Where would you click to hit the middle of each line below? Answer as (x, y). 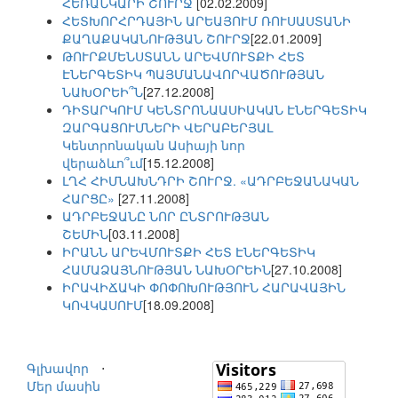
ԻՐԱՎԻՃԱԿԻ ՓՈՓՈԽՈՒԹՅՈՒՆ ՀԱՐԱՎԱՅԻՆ (204, 287)
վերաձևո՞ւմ (103, 163)
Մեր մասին (64, 386)
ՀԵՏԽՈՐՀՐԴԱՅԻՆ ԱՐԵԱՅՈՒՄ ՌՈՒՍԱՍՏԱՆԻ (207, 21)
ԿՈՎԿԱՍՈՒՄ (103, 305)
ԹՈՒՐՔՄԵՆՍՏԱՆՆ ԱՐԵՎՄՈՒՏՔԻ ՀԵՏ (183, 56)
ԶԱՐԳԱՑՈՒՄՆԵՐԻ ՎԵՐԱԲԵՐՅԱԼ (167, 127)
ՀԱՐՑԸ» (90, 199)
